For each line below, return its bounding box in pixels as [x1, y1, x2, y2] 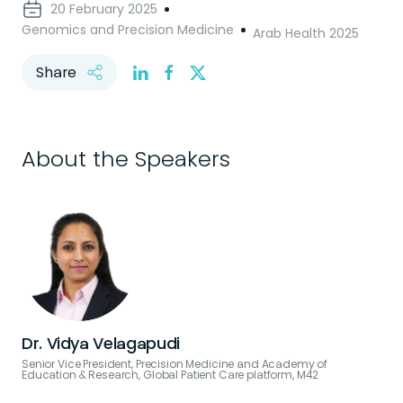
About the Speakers [22, 144, 230, 175]
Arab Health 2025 [253, 24, 359, 42]
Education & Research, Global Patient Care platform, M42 [22, 367, 319, 383]
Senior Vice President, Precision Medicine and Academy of [22, 356, 328, 372]
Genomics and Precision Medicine [22, 21, 234, 39]
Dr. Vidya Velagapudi [22, 332, 180, 355]
